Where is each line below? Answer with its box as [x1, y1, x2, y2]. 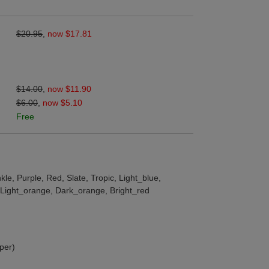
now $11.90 [47, 84, 91, 94]
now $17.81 [47, 29, 92, 38]
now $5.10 [43, 98, 82, 107]
